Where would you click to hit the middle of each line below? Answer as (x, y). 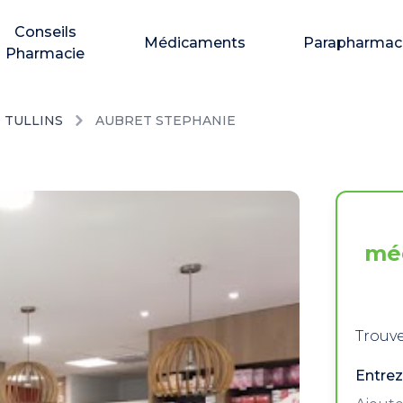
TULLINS (34, 121)
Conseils (45, 32)
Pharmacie (45, 54)
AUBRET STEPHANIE (166, 121)
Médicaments (195, 43)
